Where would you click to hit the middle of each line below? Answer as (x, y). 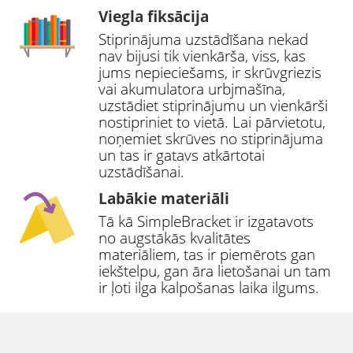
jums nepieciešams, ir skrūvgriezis (210, 73)
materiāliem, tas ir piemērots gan (207, 255)
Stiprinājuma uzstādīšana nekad (203, 40)
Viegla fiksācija (154, 17)
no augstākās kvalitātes (175, 238)
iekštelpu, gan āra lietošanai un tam (215, 271)
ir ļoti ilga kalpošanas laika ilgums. (209, 288)
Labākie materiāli (164, 199)
